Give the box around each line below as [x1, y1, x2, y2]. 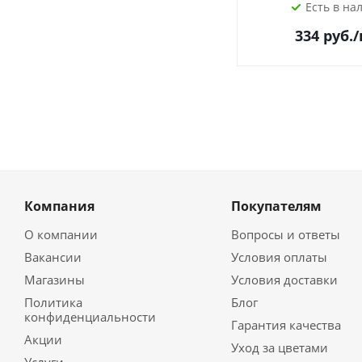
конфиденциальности [24, 309, 156, 325]
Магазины [24, 271, 85, 288]
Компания [24, 197, 95, 215]
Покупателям [230, 197, 322, 215]
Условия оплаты [230, 249, 327, 265]
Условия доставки [230, 271, 338, 288]
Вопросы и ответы [230, 226, 340, 242]
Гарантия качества [230, 317, 341, 333]
